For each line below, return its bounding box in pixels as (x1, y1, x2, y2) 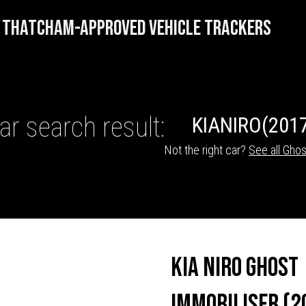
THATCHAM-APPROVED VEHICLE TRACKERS (2, 16, 271, 41)
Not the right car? (165, 143, 249, 157)
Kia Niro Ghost (170, 252, 298, 284)
